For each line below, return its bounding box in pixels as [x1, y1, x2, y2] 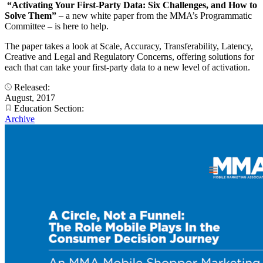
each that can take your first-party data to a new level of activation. [5, 62, 250, 73]
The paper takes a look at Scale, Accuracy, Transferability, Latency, [5, 41, 253, 52]
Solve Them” [5, 11, 59, 21]
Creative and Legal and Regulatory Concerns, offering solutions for [5, 52, 254, 62]
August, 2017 [5, 93, 55, 103]
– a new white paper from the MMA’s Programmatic [59, 11, 252, 21]
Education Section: [12, 103, 86, 114]
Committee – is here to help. [5, 21, 109, 32]
